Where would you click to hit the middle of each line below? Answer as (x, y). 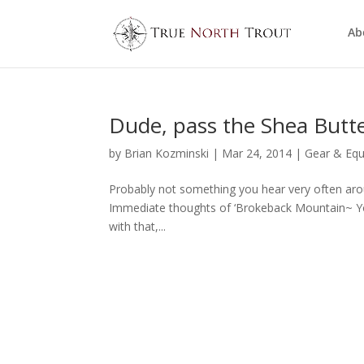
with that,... (138, 226)
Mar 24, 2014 (257, 153)
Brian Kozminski (167, 153)
